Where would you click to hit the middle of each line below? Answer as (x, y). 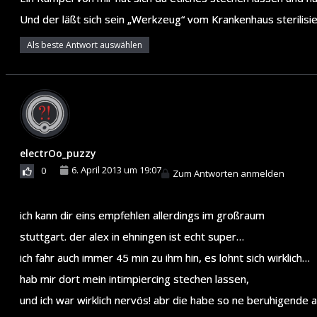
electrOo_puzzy (58, 153)
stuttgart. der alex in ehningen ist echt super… (132, 236)
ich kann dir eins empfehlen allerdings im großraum (142, 215)
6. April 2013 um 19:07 (116, 169)
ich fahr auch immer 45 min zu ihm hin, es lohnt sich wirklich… (165, 257)
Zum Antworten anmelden (229, 173)
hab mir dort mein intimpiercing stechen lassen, (134, 278)
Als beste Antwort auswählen (85, 45)
